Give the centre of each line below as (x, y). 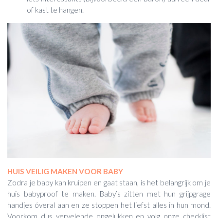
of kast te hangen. (55, 9)
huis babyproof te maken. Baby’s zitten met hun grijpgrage (109, 193)
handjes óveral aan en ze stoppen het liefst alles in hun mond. (109, 205)
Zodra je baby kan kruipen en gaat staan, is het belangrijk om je (109, 182)
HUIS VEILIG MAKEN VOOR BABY (65, 171)
